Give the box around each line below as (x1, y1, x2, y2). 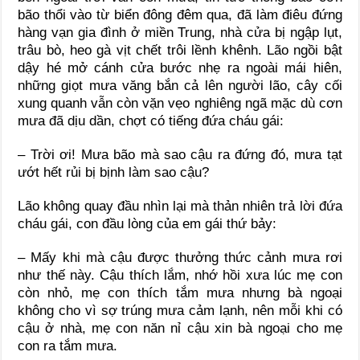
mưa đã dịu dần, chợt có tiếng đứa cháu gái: (18, 112, 284, 129)
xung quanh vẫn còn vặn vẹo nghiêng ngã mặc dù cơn (18, 95, 342, 111)
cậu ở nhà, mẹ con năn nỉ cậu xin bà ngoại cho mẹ (18, 320, 342, 336)
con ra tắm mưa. (18, 337, 118, 354)
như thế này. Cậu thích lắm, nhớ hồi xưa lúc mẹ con (18, 267, 342, 283)
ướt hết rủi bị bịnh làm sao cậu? (18, 164, 210, 180)
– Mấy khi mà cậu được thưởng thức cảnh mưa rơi (18, 249, 342, 265)
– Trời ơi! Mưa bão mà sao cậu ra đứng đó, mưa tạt (18, 146, 342, 162)
